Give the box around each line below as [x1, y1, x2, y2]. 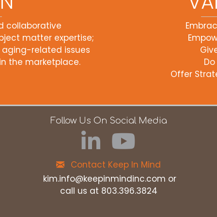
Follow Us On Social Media [50, 116, 167, 126]
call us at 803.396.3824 [60, 185, 157, 197]
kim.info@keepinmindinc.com [43, 173, 166, 185]
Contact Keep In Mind [71, 159, 161, 171]
